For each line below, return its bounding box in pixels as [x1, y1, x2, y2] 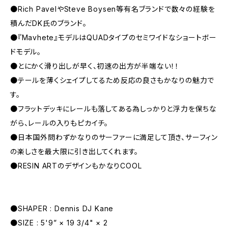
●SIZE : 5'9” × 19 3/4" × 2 [10, 218, 108, 227]
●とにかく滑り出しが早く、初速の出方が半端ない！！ [10, 62, 180, 70]
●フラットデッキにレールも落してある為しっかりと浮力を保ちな [10, 104, 217, 113]
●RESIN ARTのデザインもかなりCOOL [10, 161, 142, 170]
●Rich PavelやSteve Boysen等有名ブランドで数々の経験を [10, 5, 215, 13]
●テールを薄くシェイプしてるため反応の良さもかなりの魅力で [10, 76, 215, 84]
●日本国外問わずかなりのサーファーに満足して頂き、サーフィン [10, 133, 218, 141]
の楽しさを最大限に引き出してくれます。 [10, 147, 139, 156]
